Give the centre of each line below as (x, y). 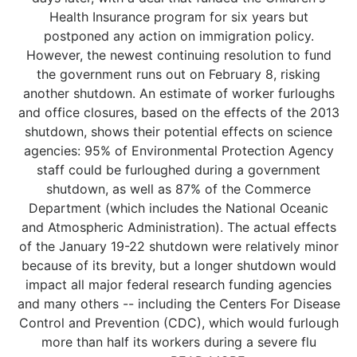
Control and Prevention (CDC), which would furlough (178, 323)
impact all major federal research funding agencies (178, 284)
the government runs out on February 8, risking (178, 74)
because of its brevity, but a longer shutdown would (178, 265)
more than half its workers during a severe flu (178, 342)
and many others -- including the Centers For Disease (178, 304)
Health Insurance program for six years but (178, 17)
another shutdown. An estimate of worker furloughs (178, 93)
